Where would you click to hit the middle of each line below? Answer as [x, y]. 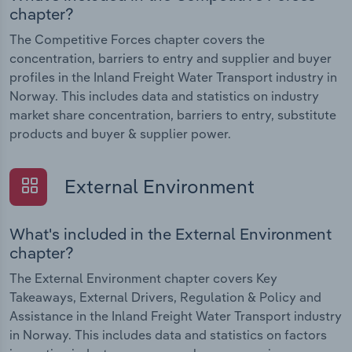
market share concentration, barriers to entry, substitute [173, 115]
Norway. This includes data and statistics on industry [164, 96]
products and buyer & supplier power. [120, 134]
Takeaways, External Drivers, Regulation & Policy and [165, 297]
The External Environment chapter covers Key [143, 278]
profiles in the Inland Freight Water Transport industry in [173, 77]
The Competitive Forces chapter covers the [137, 40]
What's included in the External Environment [170, 233]
